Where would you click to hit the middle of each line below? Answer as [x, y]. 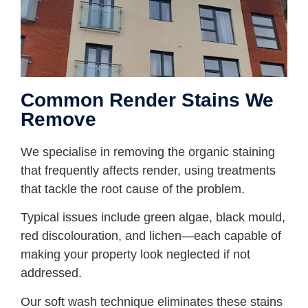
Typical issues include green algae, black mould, [153, 218]
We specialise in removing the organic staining [148, 152]
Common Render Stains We [147, 100]
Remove [58, 120]
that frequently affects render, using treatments [148, 171]
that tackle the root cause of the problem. [133, 189]
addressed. [51, 273]
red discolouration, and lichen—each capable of [151, 236]
